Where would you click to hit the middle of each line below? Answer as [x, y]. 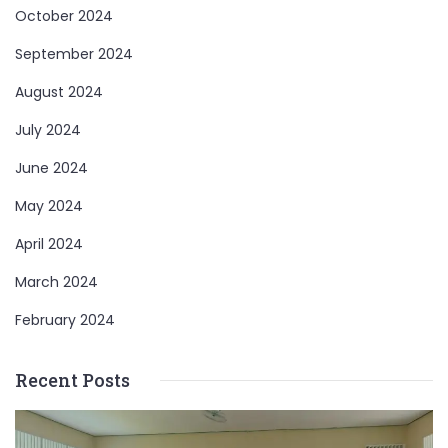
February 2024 [65, 320]
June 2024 [51, 168]
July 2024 [48, 130]
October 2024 [64, 16]
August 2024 [59, 92]
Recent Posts [72, 380]
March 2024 [56, 282]
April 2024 [49, 244]
